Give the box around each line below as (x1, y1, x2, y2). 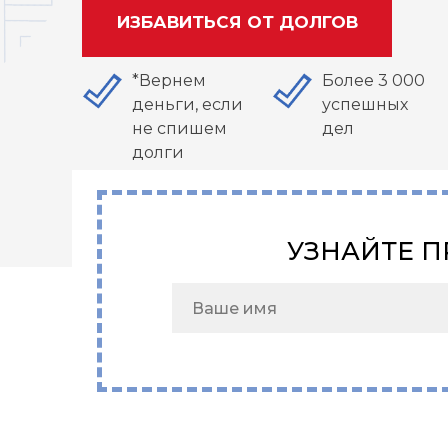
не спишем (132, 119, 227, 138)
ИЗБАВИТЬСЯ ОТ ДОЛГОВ (116, 12, 358, 32)
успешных (322, 95, 408, 114)
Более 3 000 (322, 71, 425, 90)
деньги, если (132, 95, 243, 114)
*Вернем (132, 71, 206, 90)
